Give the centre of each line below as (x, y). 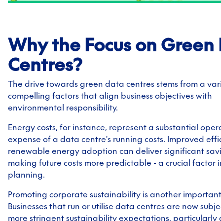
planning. (26, 175)
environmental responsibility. (63, 108)
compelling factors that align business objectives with (110, 96)
